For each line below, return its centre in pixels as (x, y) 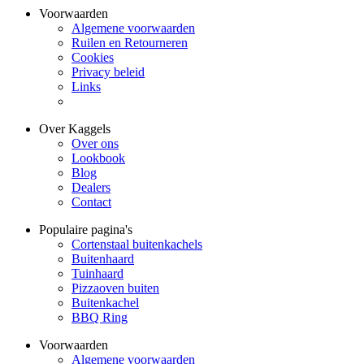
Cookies (93, 58)
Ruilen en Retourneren (130, 43)
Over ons (95, 144)
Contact (91, 202)
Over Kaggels (75, 129)
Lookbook (98, 158)
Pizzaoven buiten (115, 288)
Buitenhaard (103, 259)
